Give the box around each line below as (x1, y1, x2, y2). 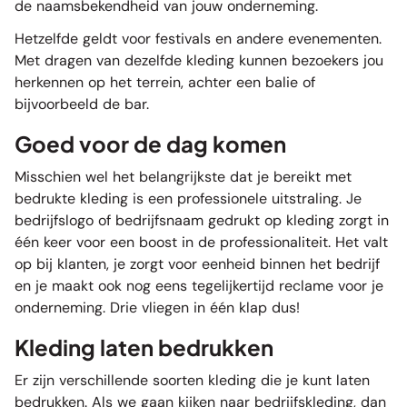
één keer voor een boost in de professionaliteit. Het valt (15, 233, 388, 252)
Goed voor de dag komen (15, 130, 286, 157)
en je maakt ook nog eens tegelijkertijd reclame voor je (15, 276, 383, 295)
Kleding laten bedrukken (15, 333, 273, 361)
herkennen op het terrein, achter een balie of (15, 73, 315, 92)
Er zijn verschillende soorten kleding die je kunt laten (15, 371, 370, 390)
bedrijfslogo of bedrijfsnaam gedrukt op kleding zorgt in (15, 211, 389, 230)
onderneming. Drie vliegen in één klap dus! (15, 298, 300, 317)
